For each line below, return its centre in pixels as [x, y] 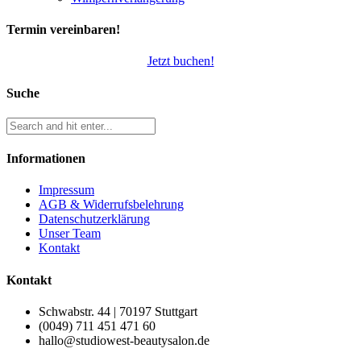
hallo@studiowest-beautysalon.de [124, 340]
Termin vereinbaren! [63, 30]
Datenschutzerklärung [94, 219]
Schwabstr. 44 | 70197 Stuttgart [118, 311]
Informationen [46, 159]
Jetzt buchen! [180, 61]
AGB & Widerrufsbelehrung [111, 205]
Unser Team [70, 234]
